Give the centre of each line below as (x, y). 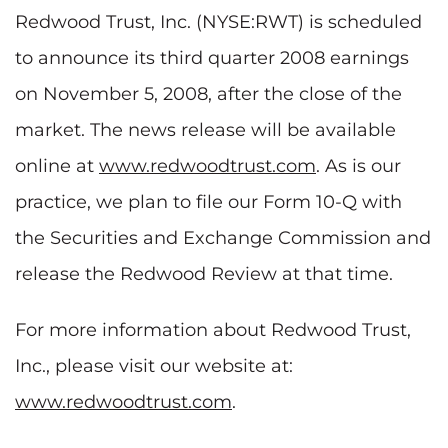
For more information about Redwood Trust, (213, 329)
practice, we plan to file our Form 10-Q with (208, 201)
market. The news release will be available (205, 129)
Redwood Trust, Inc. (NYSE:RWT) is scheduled (218, 21)
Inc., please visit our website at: (154, 365)
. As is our (358, 165)
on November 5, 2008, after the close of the (208, 93)
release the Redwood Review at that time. (204, 273)
